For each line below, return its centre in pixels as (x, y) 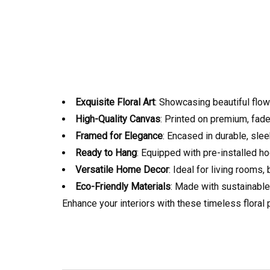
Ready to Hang (106, 152)
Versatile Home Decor (122, 169)
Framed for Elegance (119, 136)
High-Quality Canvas (118, 119)
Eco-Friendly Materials (123, 186)
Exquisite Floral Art (115, 102)
